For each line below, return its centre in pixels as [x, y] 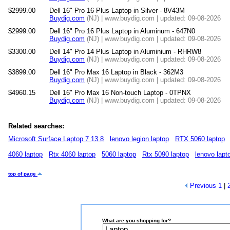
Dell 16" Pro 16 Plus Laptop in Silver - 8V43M [117, 11]
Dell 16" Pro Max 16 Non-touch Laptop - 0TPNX [120, 93]
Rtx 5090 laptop [166, 154]
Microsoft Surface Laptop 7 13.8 [56, 139]
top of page [23, 174]
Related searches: [36, 126]
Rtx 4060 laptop [72, 154]
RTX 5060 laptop [200, 139]
